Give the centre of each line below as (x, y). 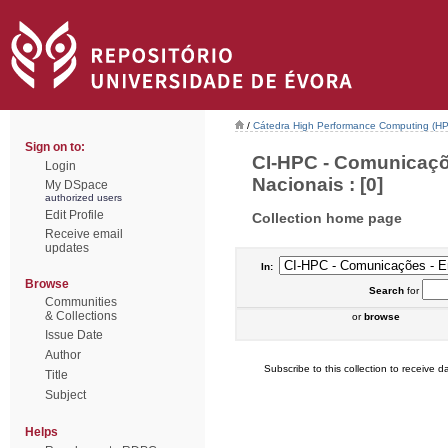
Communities (81, 302)
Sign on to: (55, 147)
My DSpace (76, 185)
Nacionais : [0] (317, 184)
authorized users (83, 197)
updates (67, 248)
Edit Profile (74, 215)
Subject (65, 395)
